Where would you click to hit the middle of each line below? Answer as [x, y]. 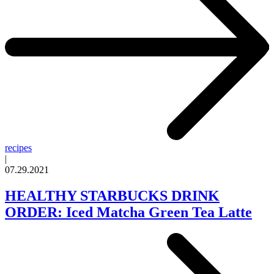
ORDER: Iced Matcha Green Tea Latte [128, 212]
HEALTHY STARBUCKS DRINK [112, 195]
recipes [18, 147]
